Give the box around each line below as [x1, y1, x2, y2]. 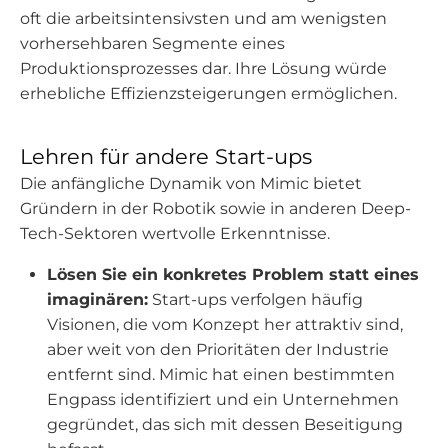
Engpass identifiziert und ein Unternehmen [47, 390, 400, 409]
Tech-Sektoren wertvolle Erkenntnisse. [20, 224, 330, 243]
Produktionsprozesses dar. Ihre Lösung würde [20, 59, 387, 78]
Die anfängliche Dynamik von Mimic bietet [20, 174, 362, 193]
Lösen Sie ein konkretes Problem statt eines [47, 265, 420, 284]
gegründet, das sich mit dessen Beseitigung [47, 415, 404, 434]
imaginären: [47, 290, 149, 309]
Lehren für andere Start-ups [20, 144, 312, 169]
